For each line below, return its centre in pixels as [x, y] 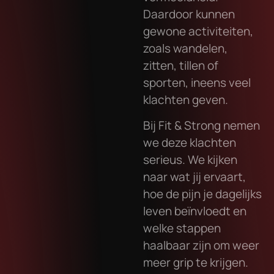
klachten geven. [186, 99]
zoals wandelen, [185, 48]
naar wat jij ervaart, [194, 177]
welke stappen [182, 228]
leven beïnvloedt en [195, 211]
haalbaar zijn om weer [201, 246]
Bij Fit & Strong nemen [202, 126]
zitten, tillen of [181, 65]
